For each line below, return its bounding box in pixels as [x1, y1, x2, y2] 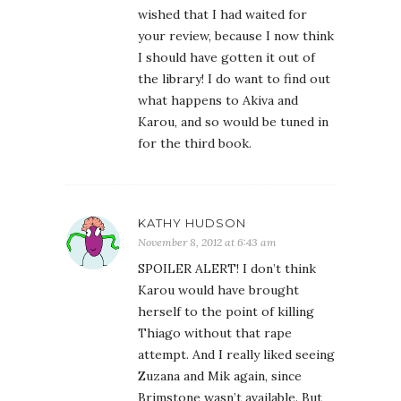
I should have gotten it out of [138, 49, 315, 66]
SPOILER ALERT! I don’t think [138, 260, 316, 277]
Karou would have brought [138, 282, 299, 299]
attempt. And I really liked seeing [138, 346, 335, 363]
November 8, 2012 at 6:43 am [138, 235, 277, 250]
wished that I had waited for [138, 6, 307, 23]
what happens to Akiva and [138, 92, 298, 109]
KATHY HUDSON [138, 216, 246, 231]
